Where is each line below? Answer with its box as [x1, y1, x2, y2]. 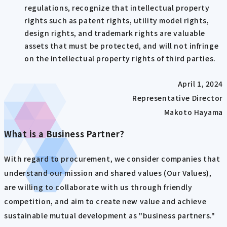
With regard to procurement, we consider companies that [4, 154, 220, 164]
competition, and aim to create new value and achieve [4, 196, 207, 207]
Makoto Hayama [164, 106, 223, 117]
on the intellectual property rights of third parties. [24, 53, 216, 64]
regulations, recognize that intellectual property [24, 3, 210, 13]
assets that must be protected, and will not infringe [24, 41, 219, 51]
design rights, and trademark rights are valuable [24, 28, 205, 39]
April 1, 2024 [177, 78, 223, 89]
